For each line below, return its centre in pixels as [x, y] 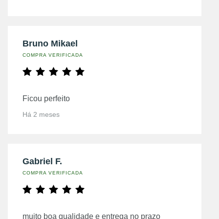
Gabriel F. [42, 161]
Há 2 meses [41, 114]
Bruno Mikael [50, 43]
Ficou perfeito [46, 98]
